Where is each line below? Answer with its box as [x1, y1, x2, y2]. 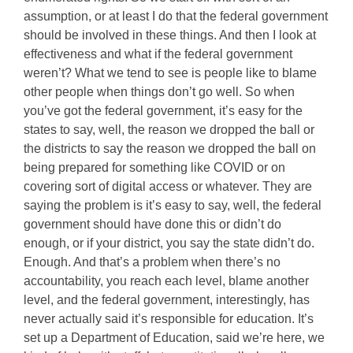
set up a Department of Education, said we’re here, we [24, 331, 325, 344]
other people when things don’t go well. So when [24, 85, 295, 98]
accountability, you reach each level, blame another [24, 274, 309, 288]
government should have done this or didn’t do [24, 217, 281, 231]
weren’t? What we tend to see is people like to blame [24, 66, 317, 80]
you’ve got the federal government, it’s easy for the [24, 104, 303, 117]
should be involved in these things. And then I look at [24, 28, 316, 42]
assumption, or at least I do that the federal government [24, 9, 328, 23]
